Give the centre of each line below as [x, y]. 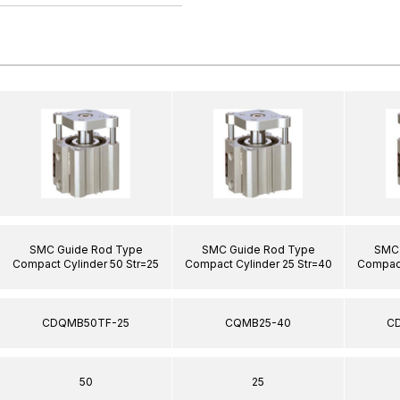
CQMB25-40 [258, 322]
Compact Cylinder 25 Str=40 [258, 263]
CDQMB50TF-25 [86, 322]
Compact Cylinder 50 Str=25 [86, 263]
